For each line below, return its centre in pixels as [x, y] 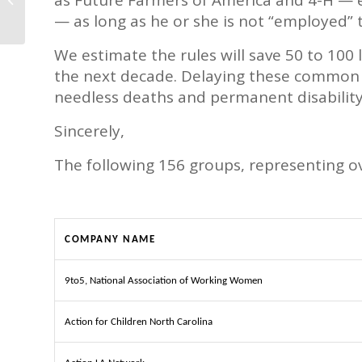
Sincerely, [89, 131]
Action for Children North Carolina [139, 322]
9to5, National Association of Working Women [164, 280]
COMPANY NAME [110, 239]
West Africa [56, 16]
